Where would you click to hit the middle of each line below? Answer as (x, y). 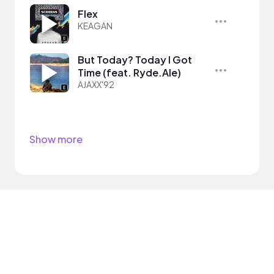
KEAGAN (95, 25)
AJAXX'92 (96, 84)
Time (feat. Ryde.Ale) (129, 72)
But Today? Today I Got (135, 59)
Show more (56, 139)
